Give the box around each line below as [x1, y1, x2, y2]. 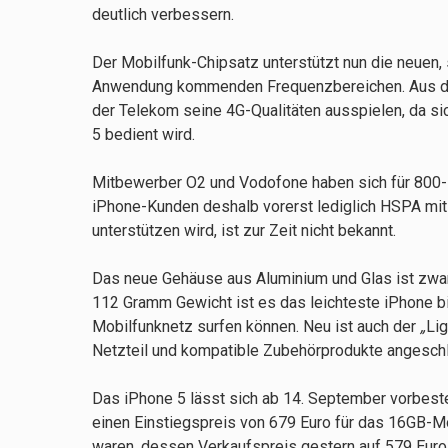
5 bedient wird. [92, 125, 195, 145]
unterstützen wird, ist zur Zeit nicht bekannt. [92, 221, 396, 241]
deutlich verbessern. [92, 5, 234, 25]
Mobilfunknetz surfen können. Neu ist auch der [92, 317, 420, 337]
